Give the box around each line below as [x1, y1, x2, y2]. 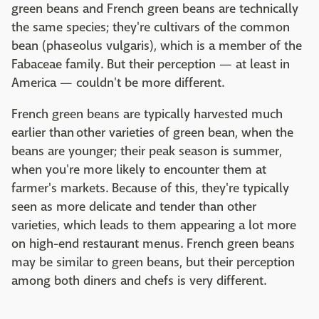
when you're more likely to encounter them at [11, 161, 266, 178]
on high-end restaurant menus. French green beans [11, 235, 295, 252]
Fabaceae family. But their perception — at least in [11, 56, 290, 73]
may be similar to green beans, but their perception [11, 253, 295, 271]
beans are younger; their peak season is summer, [11, 142, 282, 159]
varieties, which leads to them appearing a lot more [11, 216, 296, 234]
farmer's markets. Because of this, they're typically [11, 179, 289, 197]
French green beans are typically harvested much [11, 105, 283, 122]
